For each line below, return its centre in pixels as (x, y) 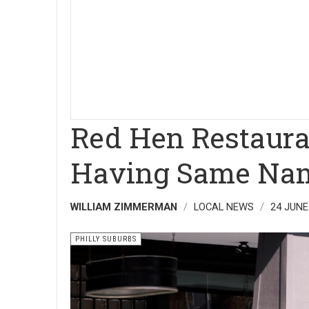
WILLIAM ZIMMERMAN (124, 207)
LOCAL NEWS (224, 207)
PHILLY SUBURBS (106, 239)
